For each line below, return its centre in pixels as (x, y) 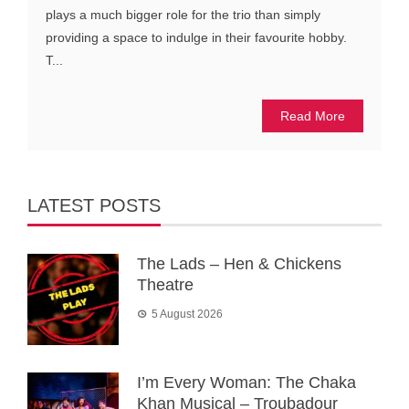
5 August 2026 (187, 315)
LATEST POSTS (94, 206)
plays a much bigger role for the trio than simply (183, 15)
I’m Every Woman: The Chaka (246, 383)
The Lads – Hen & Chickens (239, 264)
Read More (313, 116)
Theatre (165, 285)
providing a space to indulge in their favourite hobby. (196, 38)
